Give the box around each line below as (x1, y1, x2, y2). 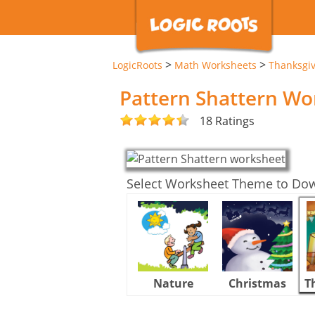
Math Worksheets (174, 58, 257, 72)
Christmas (229, 275, 286, 291)
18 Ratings (200, 112, 255, 129)
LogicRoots (112, 58, 162, 72)
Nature (153, 275, 193, 291)
